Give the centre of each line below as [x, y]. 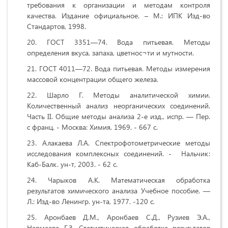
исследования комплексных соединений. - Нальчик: [119, 154]
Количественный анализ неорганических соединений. [119, 106]
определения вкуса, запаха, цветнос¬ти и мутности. [110, 53]
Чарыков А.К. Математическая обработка [129, 180]
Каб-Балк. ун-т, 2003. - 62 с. [72, 164]
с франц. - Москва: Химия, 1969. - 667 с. [92, 127]
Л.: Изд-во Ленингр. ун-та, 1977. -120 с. [91, 202]
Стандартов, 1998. [56, 26]
